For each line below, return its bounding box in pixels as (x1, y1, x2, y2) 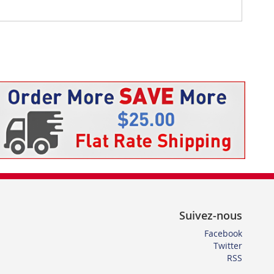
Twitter (213, 240, 242, 251)
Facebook (204, 228, 242, 239)
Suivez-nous (179, 208, 242, 223)
